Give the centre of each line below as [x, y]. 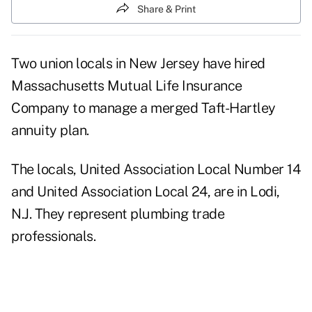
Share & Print [166, 9]
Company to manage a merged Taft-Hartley [143, 108]
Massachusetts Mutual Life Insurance [127, 86]
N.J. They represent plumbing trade [118, 214]
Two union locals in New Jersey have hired [138, 64]
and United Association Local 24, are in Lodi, [146, 192]
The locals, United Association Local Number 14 [156, 170]
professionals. [53, 236]
